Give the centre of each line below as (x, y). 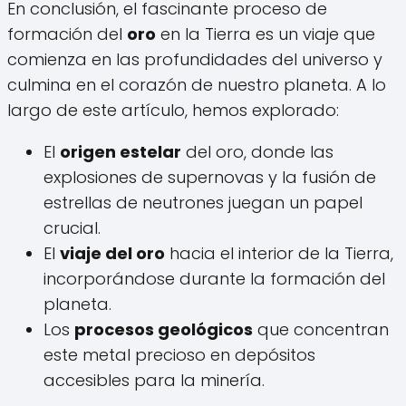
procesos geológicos (164, 330)
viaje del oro (112, 254)
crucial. (72, 228)
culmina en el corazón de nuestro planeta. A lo (197, 85)
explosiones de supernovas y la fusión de (210, 178)
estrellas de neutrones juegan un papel (203, 203)
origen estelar (121, 152)
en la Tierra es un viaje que (266, 34)
